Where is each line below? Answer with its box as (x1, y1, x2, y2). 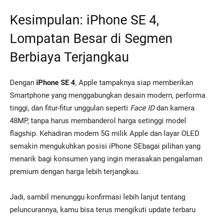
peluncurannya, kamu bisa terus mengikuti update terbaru (10, 205, 196, 215)
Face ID (130, 104, 154, 113)
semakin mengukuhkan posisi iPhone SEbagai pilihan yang (10, 142, 200, 151)
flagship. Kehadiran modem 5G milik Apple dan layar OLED (10, 129, 199, 138)
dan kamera (154, 104, 195, 113)
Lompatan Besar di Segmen (10, 31, 173, 47)
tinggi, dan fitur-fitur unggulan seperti (10, 104, 130, 113)
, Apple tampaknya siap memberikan (75, 78, 193, 88)
